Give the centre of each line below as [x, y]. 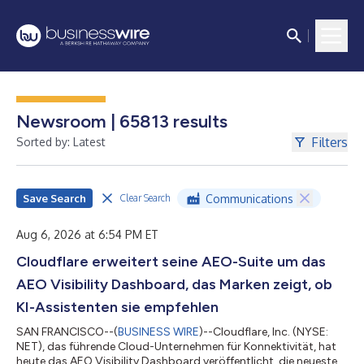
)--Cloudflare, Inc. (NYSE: [264, 332]
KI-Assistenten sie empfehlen [117, 307]
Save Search [54, 198]
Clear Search [145, 198]
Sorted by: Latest [61, 142]
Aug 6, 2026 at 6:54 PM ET [87, 234]
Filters [329, 142]
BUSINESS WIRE [158, 332]
